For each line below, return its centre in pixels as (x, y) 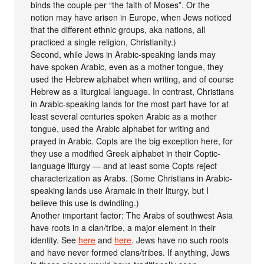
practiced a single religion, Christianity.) (104, 42)
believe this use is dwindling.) (85, 203)
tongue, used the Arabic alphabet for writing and (121, 129)
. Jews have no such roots (180, 240)
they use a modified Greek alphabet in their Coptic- (126, 154)
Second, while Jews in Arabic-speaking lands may (123, 55)
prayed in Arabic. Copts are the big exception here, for (132, 141)
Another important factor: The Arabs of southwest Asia (132, 215)
